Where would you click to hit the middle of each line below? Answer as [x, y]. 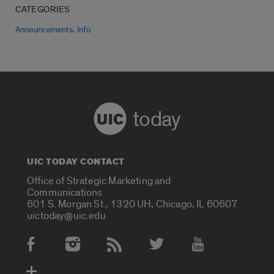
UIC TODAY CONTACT [76, 162]
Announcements [44, 30]
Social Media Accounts [79, 251]
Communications [65, 193]
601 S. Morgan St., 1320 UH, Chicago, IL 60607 [132, 204]
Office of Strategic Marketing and [99, 181]
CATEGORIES [43, 10]
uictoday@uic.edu [66, 216]
